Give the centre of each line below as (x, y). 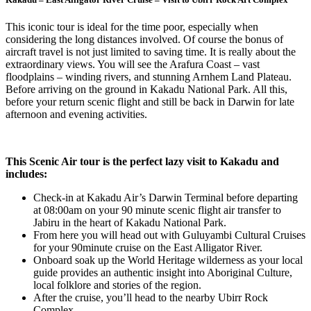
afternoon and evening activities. (76, 115)
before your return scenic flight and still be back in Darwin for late (150, 102)
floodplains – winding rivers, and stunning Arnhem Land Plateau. (149, 77)
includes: (26, 174)
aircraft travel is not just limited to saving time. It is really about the (151, 52)
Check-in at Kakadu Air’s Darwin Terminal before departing (166, 198)
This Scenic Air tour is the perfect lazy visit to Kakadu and (142, 162)
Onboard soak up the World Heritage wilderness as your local (168, 260)
